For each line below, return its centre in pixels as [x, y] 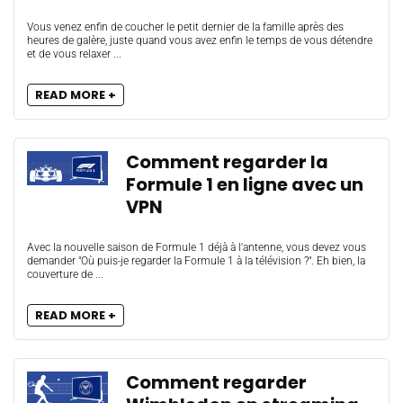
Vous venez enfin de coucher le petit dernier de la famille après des [185, 27]
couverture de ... [65, 274]
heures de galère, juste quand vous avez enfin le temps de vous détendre [200, 40]
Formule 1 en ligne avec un [245, 185]
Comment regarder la [227, 162]
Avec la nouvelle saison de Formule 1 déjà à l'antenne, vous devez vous [197, 247]
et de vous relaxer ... [74, 54]
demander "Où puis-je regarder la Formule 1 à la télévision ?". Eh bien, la [196, 261]
